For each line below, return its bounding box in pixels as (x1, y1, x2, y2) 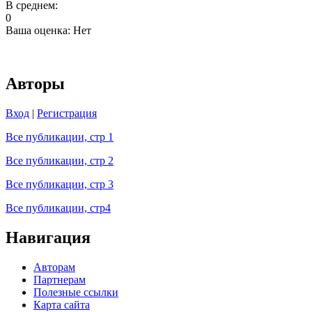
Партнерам (33, 273, 86, 286)
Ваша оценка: (6, 24, 73, 37)
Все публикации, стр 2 (6, 155, 114, 167)
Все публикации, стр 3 (6, 178, 114, 191)
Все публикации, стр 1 (6, 131, 114, 143)
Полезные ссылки (33, 286, 118, 298)
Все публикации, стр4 (6, 202, 111, 214)
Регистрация (37, 107, 97, 120)
